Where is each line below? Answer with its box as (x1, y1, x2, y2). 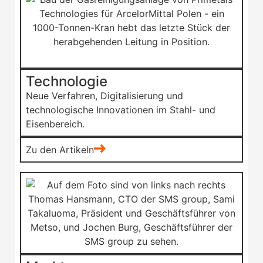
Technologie (26, 72, 107, 90)
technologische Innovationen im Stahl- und (26, 103, 215, 116)
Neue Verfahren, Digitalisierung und (26, 89, 183, 102)
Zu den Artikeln (26, 143, 94, 156)
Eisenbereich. (26, 117, 85, 130)
